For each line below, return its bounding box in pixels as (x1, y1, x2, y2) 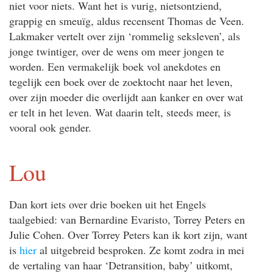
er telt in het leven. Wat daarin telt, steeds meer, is (9, 104, 231, 119)
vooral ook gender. (9, 119, 91, 135)
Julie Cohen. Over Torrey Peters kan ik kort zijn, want (9, 227, 247, 242)
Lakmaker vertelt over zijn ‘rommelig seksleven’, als (9, 28, 240, 43)
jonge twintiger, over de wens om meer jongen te (9, 43, 224, 58)
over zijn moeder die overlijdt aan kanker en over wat (9, 89, 243, 104)
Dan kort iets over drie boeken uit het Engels (9, 196, 206, 211)
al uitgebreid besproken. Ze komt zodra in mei (37, 242, 244, 257)
